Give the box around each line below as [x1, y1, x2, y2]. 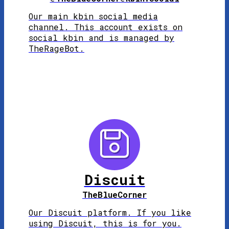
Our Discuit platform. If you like [29, 207, 191, 218]
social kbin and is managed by [29, 32, 174, 43]
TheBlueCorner [82, 189, 147, 200]
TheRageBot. [29, 42, 84, 54]
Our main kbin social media [29, 10, 158, 21]
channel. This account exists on [29, 21, 182, 32]
